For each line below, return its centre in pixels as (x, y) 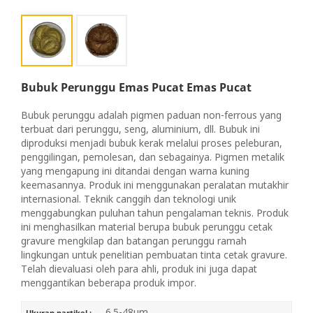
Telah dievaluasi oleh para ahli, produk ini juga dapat (139, 268)
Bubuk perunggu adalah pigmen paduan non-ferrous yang (151, 115)
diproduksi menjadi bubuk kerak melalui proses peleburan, (152, 143)
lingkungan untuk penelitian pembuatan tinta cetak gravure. (154, 254)
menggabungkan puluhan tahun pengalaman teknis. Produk (155, 212)
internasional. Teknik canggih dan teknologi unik (129, 198)
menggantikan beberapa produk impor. (109, 282)
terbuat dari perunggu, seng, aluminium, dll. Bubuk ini (140, 129)
